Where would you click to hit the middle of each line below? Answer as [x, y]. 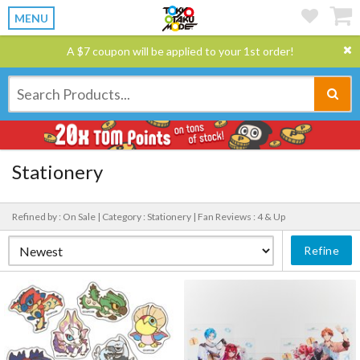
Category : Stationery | [150, 217]
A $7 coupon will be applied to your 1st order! [180, 51]
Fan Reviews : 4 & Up [241, 217]
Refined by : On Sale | [57, 217]
